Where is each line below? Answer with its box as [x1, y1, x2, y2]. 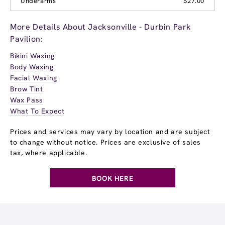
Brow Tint [10, 84, 43, 94]
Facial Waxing [10, 73, 57, 83]
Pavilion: [10, 34, 43, 45]
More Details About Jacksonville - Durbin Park [10, 22, 192, 33]
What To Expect [10, 106, 65, 116]
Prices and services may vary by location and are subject [10, 127, 210, 137]
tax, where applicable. [10, 148, 87, 158]
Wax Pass [10, 95, 43, 105]
